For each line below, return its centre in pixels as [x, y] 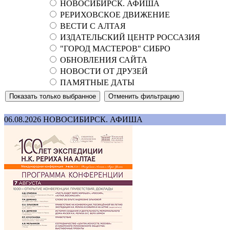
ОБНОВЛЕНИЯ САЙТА [103, 60]
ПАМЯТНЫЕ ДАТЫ [96, 82]
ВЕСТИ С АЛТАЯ [92, 26]
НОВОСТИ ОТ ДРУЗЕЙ [103, 71]
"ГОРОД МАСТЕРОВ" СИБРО [114, 48]
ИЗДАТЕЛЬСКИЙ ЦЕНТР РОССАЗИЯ [129, 37]
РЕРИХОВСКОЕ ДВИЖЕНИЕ [114, 14]
